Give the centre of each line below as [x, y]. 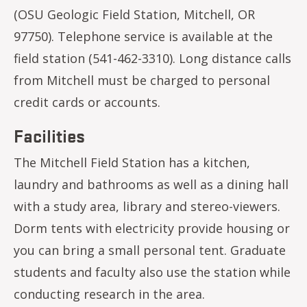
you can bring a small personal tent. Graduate [150, 250]
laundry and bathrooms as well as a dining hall [151, 184]
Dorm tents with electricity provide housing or [152, 228]
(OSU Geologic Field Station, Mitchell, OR [134, 14]
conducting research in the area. [109, 294]
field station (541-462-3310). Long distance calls [152, 58]
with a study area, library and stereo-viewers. [147, 206]
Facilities [49, 135]
